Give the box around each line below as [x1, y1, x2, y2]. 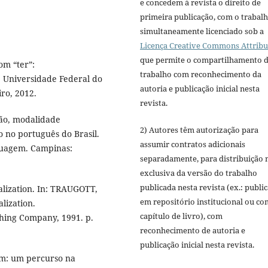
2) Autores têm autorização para [140, 124, 258, 135]
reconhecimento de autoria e [140, 224, 245, 236]
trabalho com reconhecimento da [140, 69, 261, 80]
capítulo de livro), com [140, 210, 223, 221]
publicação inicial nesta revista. [140, 239, 254, 250]
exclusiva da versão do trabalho [140, 167, 257, 178]
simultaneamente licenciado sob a [140, 26, 264, 37]
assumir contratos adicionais [140, 138, 245, 150]
